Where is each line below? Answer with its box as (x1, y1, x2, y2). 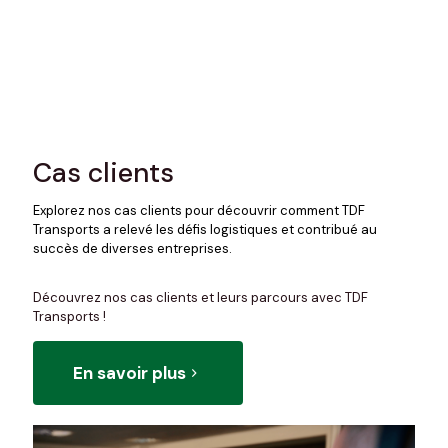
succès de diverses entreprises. (33, 239, 232, 257)
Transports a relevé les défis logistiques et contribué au (33, 220, 377, 238)
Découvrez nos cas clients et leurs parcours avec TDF (33, 288, 368, 306)
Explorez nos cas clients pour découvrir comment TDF (33, 201, 365, 219)
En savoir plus (73, 361, 186, 384)
